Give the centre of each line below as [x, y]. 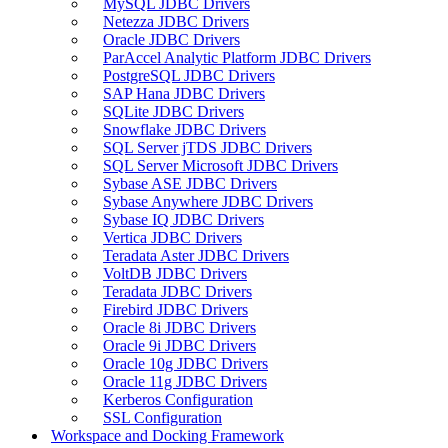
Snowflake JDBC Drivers [184, 129]
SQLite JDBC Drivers [173, 111]
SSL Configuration [162, 417]
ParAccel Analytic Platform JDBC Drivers [237, 57]
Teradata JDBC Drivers [177, 291]
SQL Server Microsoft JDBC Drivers [220, 165]
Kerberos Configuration [178, 399]
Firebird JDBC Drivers [175, 309]
